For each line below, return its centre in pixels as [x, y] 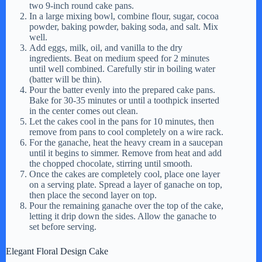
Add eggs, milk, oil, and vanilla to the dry [106, 48]
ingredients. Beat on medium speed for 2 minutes [119, 58]
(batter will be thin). [65, 80]
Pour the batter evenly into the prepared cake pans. [122, 90]
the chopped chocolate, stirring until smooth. [111, 164]
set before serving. [63, 227]
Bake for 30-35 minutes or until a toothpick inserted [124, 101]
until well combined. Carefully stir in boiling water [122, 69]
